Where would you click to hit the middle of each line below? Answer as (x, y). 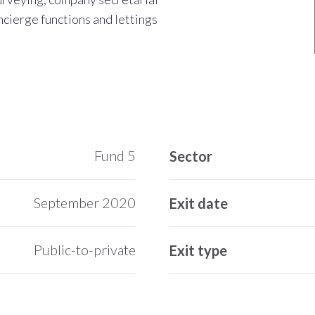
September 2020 (84, 202)
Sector (191, 156)
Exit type (198, 250)
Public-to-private (84, 250)
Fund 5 (115, 155)
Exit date (198, 203)
